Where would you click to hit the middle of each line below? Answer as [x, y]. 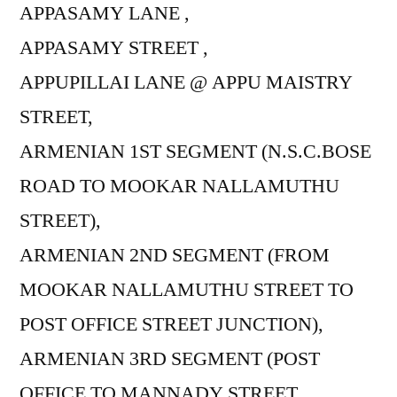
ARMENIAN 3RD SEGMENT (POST [170, 358]
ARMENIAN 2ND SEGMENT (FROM [175, 255]
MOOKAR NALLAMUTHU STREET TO [187, 289]
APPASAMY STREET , [114, 47]
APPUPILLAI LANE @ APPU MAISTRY [186, 82]
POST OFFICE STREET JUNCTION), [171, 324]
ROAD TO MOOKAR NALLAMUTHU [179, 186]
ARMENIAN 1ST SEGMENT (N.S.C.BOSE [195, 151]
